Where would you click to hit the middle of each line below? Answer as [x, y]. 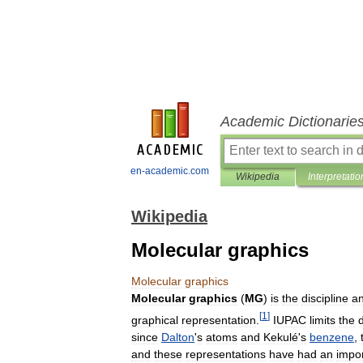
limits [322, 320]
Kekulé [281, 337]
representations [226, 354]
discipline [325, 298]
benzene [332, 337]
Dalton [178, 337]
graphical [155, 320]
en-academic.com [170, 171]
